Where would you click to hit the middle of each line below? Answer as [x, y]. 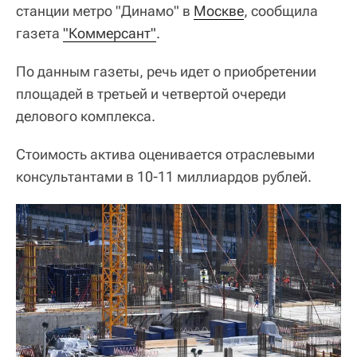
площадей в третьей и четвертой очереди [151, 93]
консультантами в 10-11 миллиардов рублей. [164, 176]
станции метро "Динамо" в [105, 10]
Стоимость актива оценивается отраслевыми [165, 154]
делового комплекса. [86, 116]
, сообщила [281, 10]
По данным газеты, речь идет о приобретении [166, 71]
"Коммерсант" [110, 33]
